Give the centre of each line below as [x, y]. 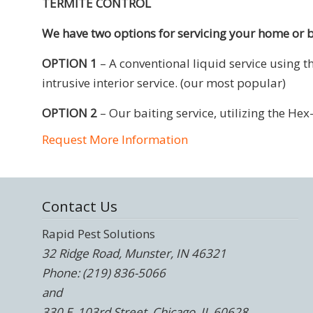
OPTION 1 [70, 63]
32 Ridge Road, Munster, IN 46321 [134, 253]
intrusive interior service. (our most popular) [164, 82]
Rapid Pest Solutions [99, 233]
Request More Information [115, 139]
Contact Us [80, 206]
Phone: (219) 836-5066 [104, 272]
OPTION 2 [70, 112]
